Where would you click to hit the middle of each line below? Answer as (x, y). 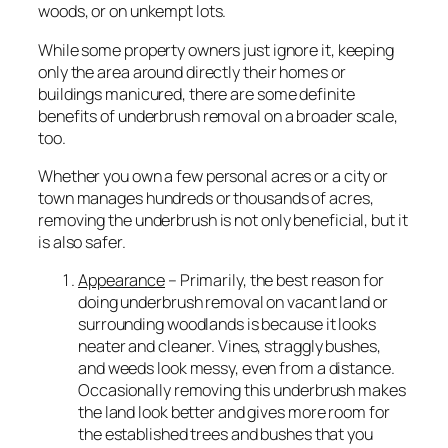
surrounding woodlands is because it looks (227, 324)
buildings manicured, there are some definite (196, 93)
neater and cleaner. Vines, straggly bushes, (229, 346)
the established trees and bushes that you (225, 434)
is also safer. (82, 241)
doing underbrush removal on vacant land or (233, 302)
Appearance (122, 280)
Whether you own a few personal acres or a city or (213, 175)
